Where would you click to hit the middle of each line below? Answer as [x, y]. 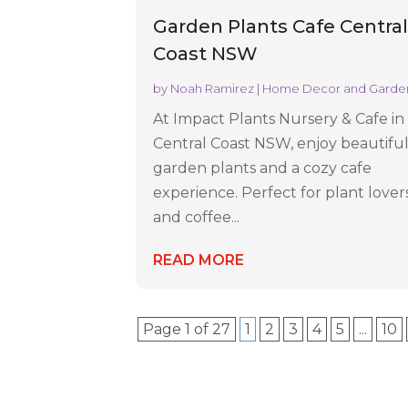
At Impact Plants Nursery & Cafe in [279, 119]
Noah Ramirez [213, 89]
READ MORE [199, 260]
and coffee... [197, 218]
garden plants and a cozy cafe [263, 168]
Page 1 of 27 [187, 330]
